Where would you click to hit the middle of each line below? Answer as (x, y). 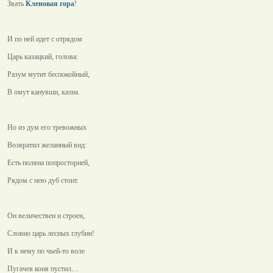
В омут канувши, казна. (44, 92)
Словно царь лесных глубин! (51, 233)
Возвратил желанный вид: (47, 145)
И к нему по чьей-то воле (46, 251)
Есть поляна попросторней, (48, 163)
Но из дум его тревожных (47, 127)
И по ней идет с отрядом (45, 39)
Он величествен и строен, (46, 216)
